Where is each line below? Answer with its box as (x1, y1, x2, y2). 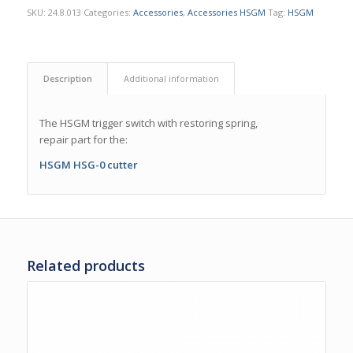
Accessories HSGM (187, 6, 266, 18)
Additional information (123, 72, 219, 84)
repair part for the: (39, 132, 128, 147)
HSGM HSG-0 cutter (39, 158, 138, 173)
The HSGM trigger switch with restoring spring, (39, 115, 258, 130)
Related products (26, 256, 145, 276)
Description (43, 72, 92, 84)
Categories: (83, 6, 133, 18)
